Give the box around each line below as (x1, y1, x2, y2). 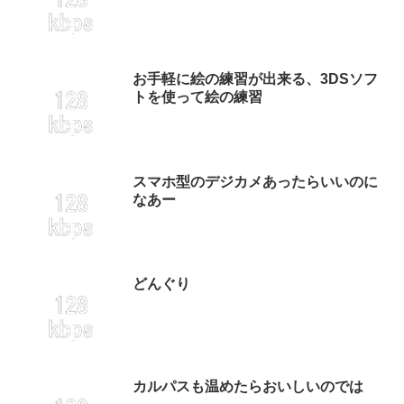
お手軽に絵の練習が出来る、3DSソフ (133, 71, 378, 87)
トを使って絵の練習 (133, 89, 262, 106)
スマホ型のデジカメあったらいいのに (133, 173, 378, 189)
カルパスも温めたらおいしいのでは (133, 378, 363, 394)
